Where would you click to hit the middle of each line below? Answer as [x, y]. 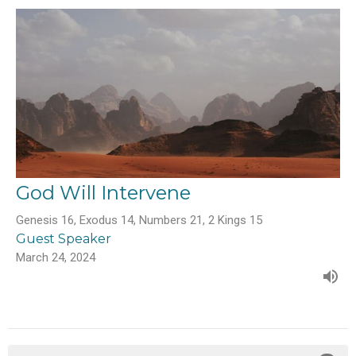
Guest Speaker [64, 239]
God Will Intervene [103, 193]
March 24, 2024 [56, 258]
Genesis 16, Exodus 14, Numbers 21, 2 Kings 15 [139, 221]
